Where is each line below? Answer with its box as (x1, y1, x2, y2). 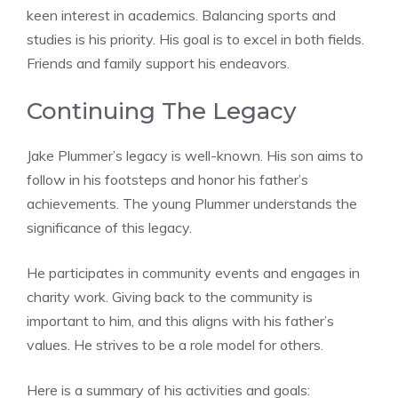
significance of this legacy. (27, 219, 192, 237)
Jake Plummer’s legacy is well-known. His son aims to (27, 147, 363, 165)
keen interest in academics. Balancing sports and (27, 6, 336, 25)
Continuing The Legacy (27, 97, 297, 126)
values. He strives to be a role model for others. (27, 336, 323, 354)
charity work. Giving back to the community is (27, 288, 313, 306)
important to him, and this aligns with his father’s (27, 312, 334, 330)
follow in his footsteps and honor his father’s (27, 171, 308, 189)
